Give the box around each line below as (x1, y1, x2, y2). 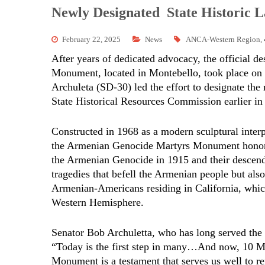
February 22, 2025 (62, 34, 121, 44)
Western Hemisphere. (51, 196, 144, 208)
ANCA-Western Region (186, 34, 260, 44)
